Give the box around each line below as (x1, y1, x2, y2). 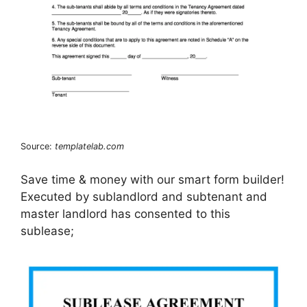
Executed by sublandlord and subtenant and (21, 190, 267, 204)
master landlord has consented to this (21, 207, 230, 221)
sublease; (21, 224, 74, 238)
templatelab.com (55, 140, 124, 151)
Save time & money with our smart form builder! (21, 173, 284, 187)
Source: (21, 140, 55, 151)
